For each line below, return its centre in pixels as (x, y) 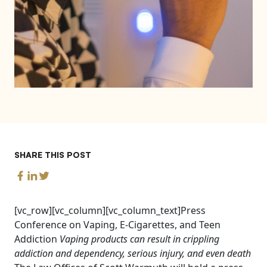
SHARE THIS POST (53, 154)
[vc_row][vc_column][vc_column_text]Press (110, 210)
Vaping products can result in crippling (139, 239)
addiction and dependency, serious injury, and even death (133, 253)
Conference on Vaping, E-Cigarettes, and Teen (117, 225)
